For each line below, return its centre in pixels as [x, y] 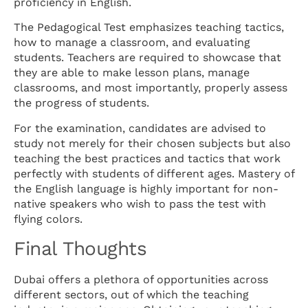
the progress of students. [81, 103]
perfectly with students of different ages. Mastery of [154, 173]
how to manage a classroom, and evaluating [132, 43]
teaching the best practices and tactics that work [147, 158]
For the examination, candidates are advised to [140, 128]
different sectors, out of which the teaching [131, 295]
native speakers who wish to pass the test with [140, 203]
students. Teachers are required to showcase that [147, 58]
